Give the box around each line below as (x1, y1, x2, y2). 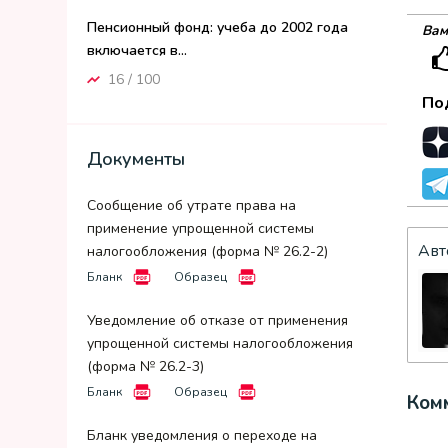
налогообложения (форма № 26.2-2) (87, 242, 328, 261)
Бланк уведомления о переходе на (87, 426, 317, 445)
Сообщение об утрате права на (87, 196, 296, 215)
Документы (87, 147, 185, 171)
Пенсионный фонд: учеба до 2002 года (87, 18, 348, 37)
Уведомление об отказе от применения (87, 311, 348, 330)
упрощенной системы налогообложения (87, 334, 353, 353)
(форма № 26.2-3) (87, 357, 204, 376)
